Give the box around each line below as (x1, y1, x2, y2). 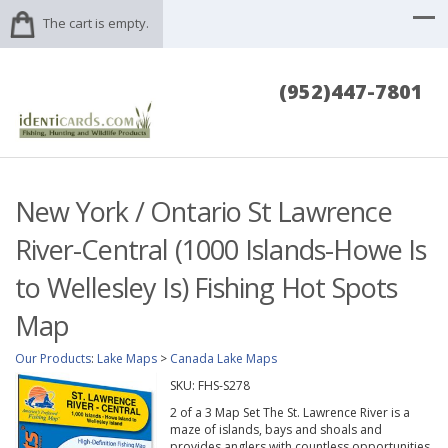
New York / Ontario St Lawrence (15, 193, 392, 231)
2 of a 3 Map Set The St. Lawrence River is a (169, 404, 410, 422)
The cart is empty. (43, 14, 149, 32)
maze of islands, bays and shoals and (169, 421, 382, 439)
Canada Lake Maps (170, 350, 277, 368)
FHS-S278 (197, 377, 250, 395)
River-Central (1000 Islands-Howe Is (15, 231, 427, 269)
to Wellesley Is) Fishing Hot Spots (15, 269, 398, 307)
